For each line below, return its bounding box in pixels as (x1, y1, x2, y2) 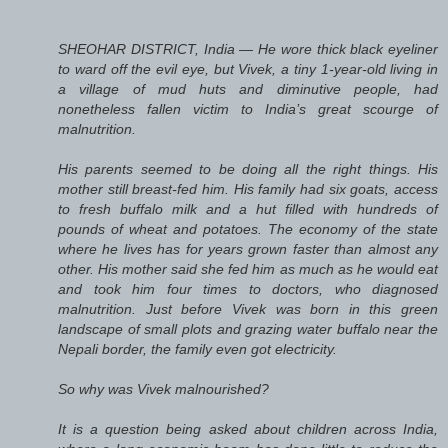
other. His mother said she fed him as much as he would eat (58, 260, 438, 277)
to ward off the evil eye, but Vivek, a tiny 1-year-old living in (58, 60, 438, 77)
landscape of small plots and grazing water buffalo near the (58, 320, 438, 337)
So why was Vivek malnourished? (58, 380, 269, 397)
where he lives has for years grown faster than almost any (58, 240, 438, 257)
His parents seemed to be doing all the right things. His (58, 160, 438, 177)
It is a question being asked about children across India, (58, 420, 438, 437)
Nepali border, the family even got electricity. (58, 340, 337, 357)
